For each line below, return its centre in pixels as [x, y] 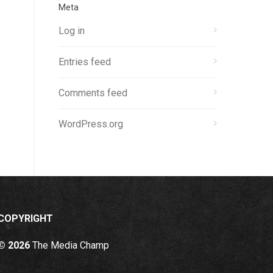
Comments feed [93, 93]
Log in [72, 31]
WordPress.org [91, 124]
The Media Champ [69, 245]
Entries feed [85, 62]
